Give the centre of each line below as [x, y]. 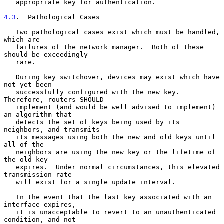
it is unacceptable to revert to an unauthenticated [10, 212]
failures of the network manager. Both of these [10, 47]
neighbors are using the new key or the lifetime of [10, 152]
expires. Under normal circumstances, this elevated [10, 167]
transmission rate [38, 174]
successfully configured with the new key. [10, 92]
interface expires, [40, 204]
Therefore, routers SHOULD [54, 99]
